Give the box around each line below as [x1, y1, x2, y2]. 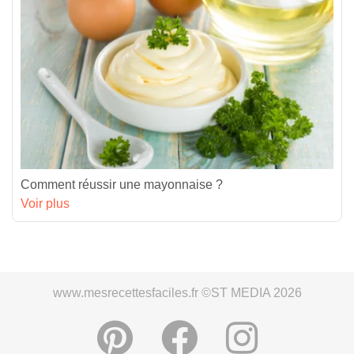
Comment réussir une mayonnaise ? [21, 177, 223, 191]
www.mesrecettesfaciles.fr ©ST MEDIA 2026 [52, 285, 302, 299]
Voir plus [21, 196, 70, 210]
